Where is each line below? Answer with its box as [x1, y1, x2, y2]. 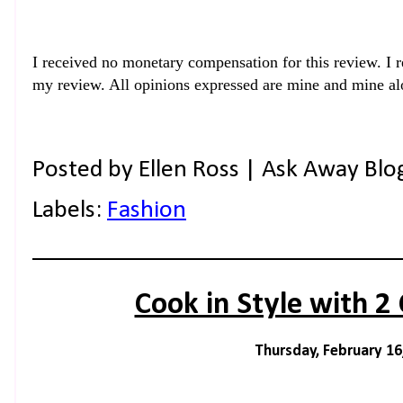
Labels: [32, 197, 107, 223]
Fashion [107, 197, 186, 223]
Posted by [32, 157, 139, 183]
